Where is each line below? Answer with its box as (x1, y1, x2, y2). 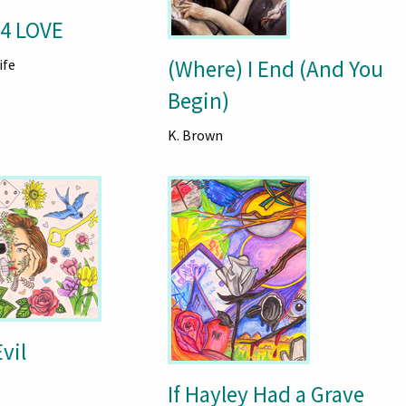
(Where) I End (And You (167, 54, 383, 84)
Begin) (167, 86, 229, 116)
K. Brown (167, 126, 223, 145)
